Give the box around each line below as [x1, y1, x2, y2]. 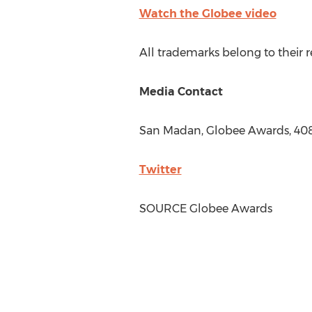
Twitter [139, 162, 182, 176]
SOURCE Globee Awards [139, 201, 272, 215]
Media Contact [139, 84, 223, 98]
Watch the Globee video [139, 6, 276, 20]
